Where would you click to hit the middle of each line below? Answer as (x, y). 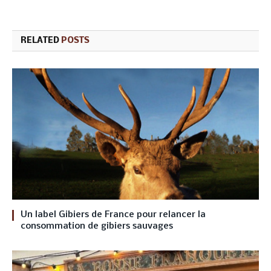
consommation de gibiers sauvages (97, 226)
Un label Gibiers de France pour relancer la (113, 215)
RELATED (41, 41)
